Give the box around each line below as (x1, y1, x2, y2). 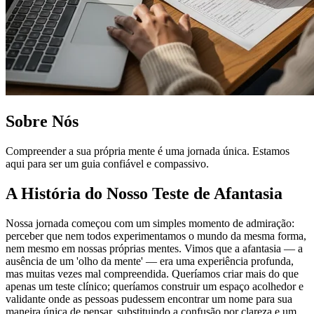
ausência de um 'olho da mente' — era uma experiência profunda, (6, 254, 294, 267)
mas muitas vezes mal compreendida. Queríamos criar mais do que (6, 267, 299, 280)
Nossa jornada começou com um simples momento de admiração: (6, 217, 294, 229)
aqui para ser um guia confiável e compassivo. (6, 157, 209, 170)
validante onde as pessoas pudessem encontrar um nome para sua (6, 292, 292, 305)
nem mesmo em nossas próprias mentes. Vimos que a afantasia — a (6, 242, 303, 254)
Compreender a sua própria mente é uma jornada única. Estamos (6, 144, 289, 157)
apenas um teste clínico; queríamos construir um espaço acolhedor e (6, 280, 303, 292)
